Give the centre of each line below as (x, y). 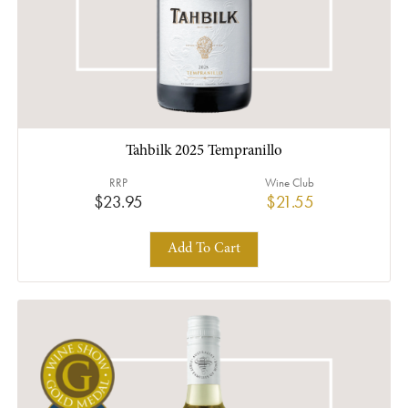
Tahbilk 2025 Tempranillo (204, 151)
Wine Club (290, 182)
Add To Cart (204, 249)
